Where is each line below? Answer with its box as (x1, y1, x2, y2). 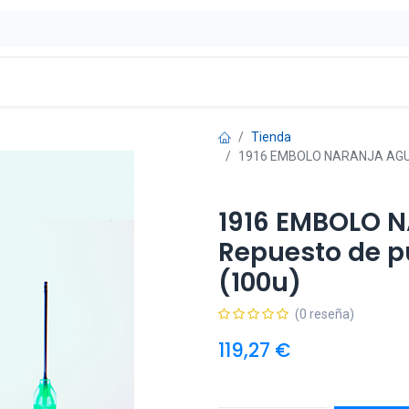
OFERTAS (122, 72, 180, 90)
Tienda (251, 130, 291, 144)
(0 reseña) (295, 307, 354, 321)
